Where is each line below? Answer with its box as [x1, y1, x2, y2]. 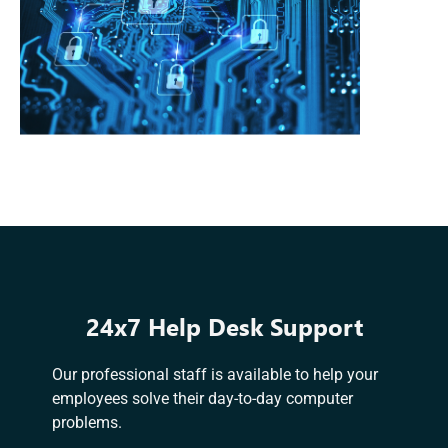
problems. [52, 412, 122, 432]
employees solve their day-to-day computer [52, 388, 353, 408]
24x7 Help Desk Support [85, 309, 363, 342]
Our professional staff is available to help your [52, 364, 378, 384]
